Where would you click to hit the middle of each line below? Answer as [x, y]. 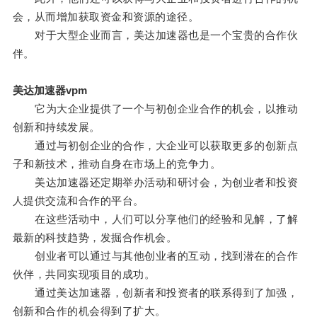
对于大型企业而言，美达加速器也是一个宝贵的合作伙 [155, 35]
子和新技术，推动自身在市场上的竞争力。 [117, 164]
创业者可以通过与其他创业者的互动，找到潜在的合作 [155, 256]
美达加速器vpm [50, 91]
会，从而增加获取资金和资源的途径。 [106, 17]
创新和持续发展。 [56, 127]
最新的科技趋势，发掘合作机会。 [95, 238]
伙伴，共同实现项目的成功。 [84, 275]
